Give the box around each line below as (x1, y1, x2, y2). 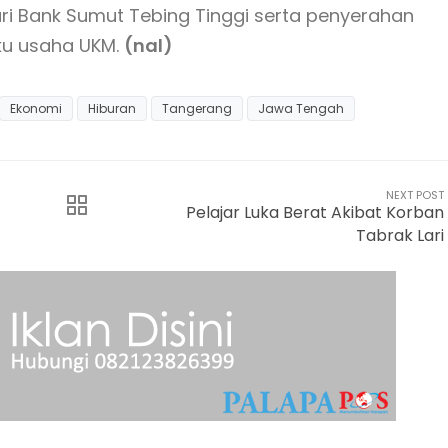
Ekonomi (10, 100, 62, 118)
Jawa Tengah (258, 100, 344, 118)
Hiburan (88, 100, 136, 118)
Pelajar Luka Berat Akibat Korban (186, 201, 444, 225)
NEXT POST (386, 187, 444, 204)
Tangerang (162, 100, 232, 118)
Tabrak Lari (356, 224, 444, 248)
